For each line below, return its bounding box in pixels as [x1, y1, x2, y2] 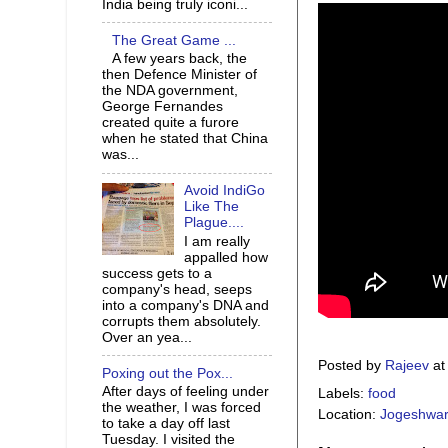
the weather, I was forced [102, 400, 261, 416]
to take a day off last [102, 416, 230, 432]
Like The [184, 199, 240, 215]
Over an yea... [102, 329, 192, 345]
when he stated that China [102, 131, 268, 147]
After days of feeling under [102, 384, 269, 400]
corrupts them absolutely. [102, 313, 261, 329]
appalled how [184, 249, 269, 265]
